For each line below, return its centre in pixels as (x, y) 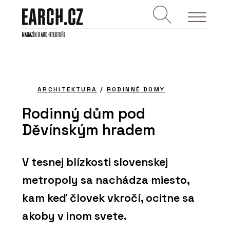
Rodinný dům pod (84, 114)
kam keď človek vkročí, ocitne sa (108, 198)
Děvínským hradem (89, 130)
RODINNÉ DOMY (136, 89)
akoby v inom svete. (74, 216)
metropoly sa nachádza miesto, (106, 180)
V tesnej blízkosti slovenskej (95, 162)
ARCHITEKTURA (67, 89)
